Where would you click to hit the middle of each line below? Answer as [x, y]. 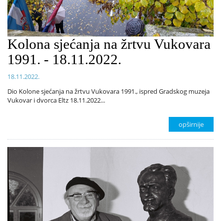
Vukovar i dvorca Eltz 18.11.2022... [56, 100]
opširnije [191, 124]
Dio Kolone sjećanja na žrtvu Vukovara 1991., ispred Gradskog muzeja [109, 91]
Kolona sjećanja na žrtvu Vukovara [109, 44]
